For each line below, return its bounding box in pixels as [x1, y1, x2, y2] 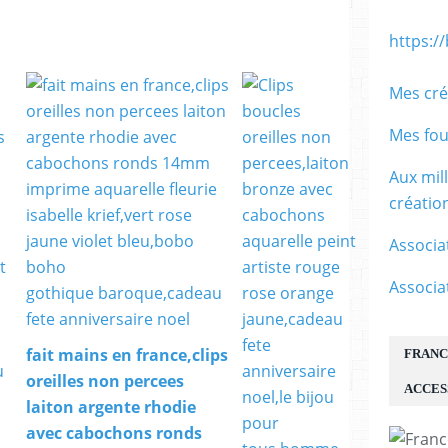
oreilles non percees [26, 370, 184, 393]
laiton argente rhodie [26, 396, 196, 419]
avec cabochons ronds [26, 422, 202, 445]
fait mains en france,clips [26, 344, 228, 367]
